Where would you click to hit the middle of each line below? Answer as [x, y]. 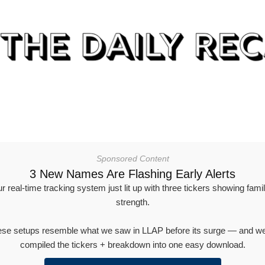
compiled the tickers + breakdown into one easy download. [132, 244]
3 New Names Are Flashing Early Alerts [132, 174]
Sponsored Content [132, 158]
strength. [132, 202]
